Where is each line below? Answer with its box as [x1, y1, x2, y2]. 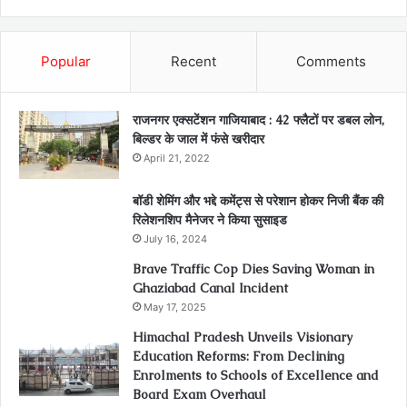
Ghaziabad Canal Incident [133, 280, 288, 296]
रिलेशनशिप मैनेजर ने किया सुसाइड [133, 212, 287, 228]
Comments [296, 53, 367, 70]
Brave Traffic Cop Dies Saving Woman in [133, 261, 374, 277]
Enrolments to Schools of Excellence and [133, 367, 379, 383]
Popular [40, 53, 91, 70]
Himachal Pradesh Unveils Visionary [133, 329, 352, 345]
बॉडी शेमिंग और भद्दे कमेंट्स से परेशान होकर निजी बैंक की [133, 193, 383, 209]
